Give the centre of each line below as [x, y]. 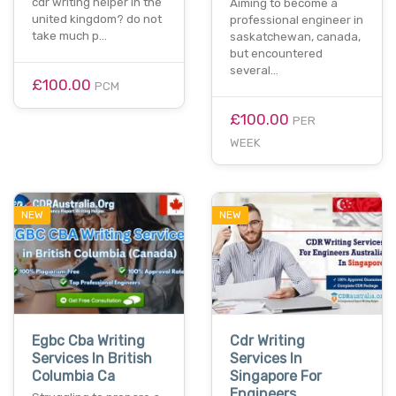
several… [254, 70]
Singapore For [276, 377]
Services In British [92, 359]
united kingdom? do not [97, 19]
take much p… [69, 35]
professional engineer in [297, 19]
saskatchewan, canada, [295, 36]
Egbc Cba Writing [88, 341]
